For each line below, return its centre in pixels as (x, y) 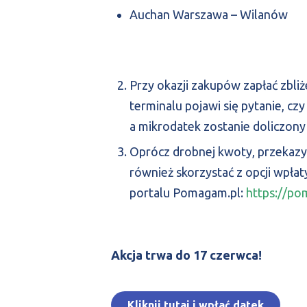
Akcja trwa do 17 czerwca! (186, 255)
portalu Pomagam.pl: (188, 193)
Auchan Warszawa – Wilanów (209, 14)
